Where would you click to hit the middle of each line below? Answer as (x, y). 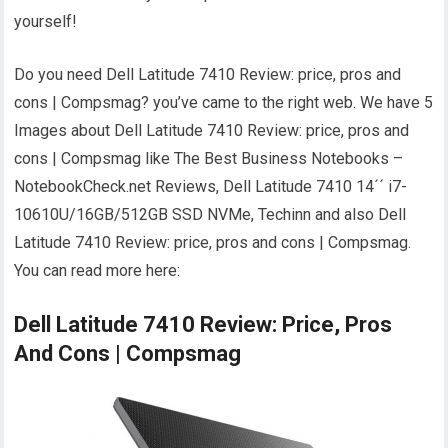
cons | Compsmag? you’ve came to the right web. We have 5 (224, 103)
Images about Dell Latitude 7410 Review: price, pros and (212, 131)
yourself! (46, 22)
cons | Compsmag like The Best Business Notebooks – (209, 159)
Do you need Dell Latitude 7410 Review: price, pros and (208, 75)
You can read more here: (97, 271)
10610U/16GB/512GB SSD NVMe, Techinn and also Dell (210, 215)
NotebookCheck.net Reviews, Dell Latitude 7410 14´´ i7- (211, 187)
